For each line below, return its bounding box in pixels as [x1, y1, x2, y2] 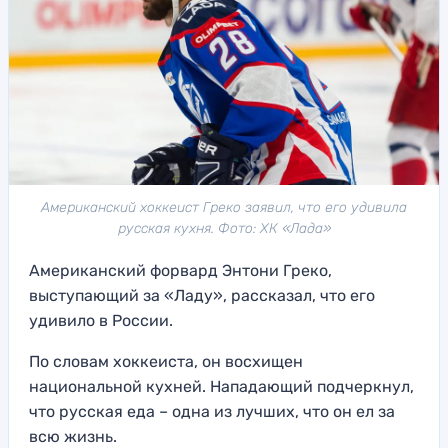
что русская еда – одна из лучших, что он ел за [29, 402, 395, 422]
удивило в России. [29, 311, 173, 331]
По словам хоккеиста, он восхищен [29, 352, 303, 372]
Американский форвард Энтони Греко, [29, 261, 332, 281]
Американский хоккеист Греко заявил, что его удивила [41, 199, 407, 217]
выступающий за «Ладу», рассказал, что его [29, 286, 375, 306]
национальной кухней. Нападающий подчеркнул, [29, 377, 414, 397]
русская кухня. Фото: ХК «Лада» [117, 220, 331, 238]
